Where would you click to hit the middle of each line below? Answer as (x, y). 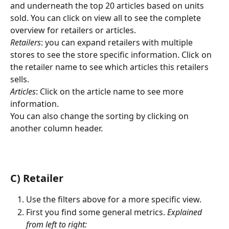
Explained (186, 212)
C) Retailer (37, 178)
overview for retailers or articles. (74, 30)
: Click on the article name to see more (111, 92)
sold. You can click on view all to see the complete (107, 18)
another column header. (56, 129)
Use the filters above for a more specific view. (114, 200)
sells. (20, 79)
